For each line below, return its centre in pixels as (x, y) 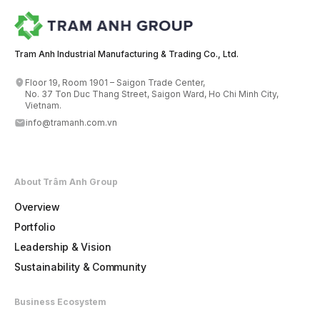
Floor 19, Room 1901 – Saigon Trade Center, (115, 82)
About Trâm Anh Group (66, 181)
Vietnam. (44, 105)
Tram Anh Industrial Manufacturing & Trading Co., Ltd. (126, 54)
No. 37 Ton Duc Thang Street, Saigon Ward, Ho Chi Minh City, (152, 94)
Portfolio (35, 226)
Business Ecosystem (60, 301)
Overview (37, 206)
